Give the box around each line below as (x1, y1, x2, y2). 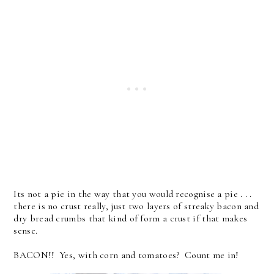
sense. (13, 224, 40, 237)
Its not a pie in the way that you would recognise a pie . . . (13, 187, 255, 200)
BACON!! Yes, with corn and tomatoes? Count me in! (13, 248, 239, 261)
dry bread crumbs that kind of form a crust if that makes (13, 212, 248, 224)
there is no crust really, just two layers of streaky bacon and (13, 199, 259, 212)
